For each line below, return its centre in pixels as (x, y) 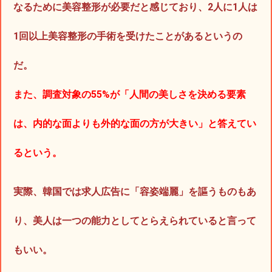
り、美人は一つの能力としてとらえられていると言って (135, 221)
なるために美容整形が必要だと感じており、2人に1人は (135, 7)
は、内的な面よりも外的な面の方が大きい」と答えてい (135, 124)
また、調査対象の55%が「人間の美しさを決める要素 (130, 95)
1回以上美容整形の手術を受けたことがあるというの (128, 36)
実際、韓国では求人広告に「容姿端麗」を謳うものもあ (135, 192)
